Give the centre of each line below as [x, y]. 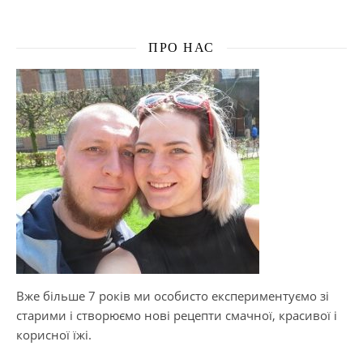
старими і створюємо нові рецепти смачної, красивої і [177, 316]
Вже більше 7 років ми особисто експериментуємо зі [173, 296]
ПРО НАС [181, 48]
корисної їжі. [54, 335]
